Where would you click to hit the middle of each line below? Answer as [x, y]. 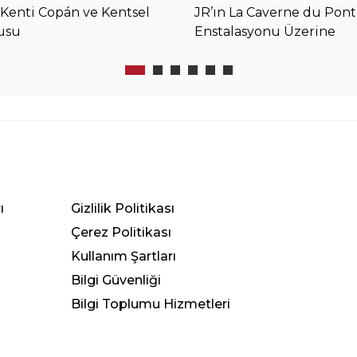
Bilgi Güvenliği [116, 280]
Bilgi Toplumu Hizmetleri [151, 304]
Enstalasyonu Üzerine [265, 32]
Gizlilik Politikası [123, 209]
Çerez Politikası [121, 233]
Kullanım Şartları [124, 257]
